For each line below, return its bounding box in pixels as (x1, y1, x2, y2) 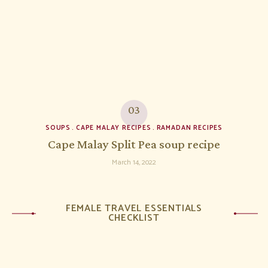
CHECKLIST (108, 209, 160, 226)
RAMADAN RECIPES (156, 122, 223, 133)
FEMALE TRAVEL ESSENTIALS (65, 200, 203, 217)
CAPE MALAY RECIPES (75, 122, 151, 133)
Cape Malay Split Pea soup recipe (48, 136, 220, 151)
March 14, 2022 (112, 156, 156, 168)
